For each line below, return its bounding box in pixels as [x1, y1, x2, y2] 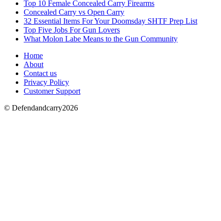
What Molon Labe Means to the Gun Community [24, 34, 178, 43]
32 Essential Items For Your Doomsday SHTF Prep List [24, 16, 197, 25]
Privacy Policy [24, 77, 69, 86]
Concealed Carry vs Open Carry [24, 7, 124, 16]
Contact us [24, 69, 57, 77]
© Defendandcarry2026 [4, 103, 78, 112]
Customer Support [24, 86, 80, 95]
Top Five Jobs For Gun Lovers [24, 25, 120, 34]
